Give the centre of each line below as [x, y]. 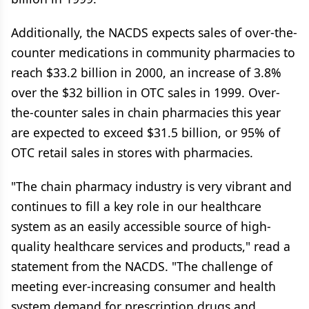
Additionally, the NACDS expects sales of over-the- [154, 32]
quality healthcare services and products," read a [151, 246]
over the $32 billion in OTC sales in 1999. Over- [146, 92]
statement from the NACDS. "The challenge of [142, 266]
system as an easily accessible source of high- [141, 226]
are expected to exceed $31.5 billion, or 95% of [146, 132]
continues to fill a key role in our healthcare [136, 206]
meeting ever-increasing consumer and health [143, 286]
